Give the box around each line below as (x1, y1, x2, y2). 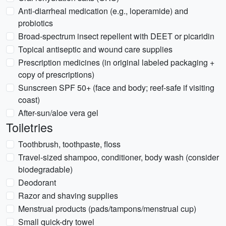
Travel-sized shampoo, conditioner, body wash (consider (18, 151, 219, 163)
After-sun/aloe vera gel (18, 107, 98, 119)
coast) (18, 94, 40, 105)
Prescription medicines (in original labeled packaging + (18, 56, 214, 68)
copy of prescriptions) (18, 69, 94, 80)
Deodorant (18, 177, 56, 188)
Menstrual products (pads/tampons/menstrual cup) (18, 203, 196, 214)
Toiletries (6, 119, 53, 136)
